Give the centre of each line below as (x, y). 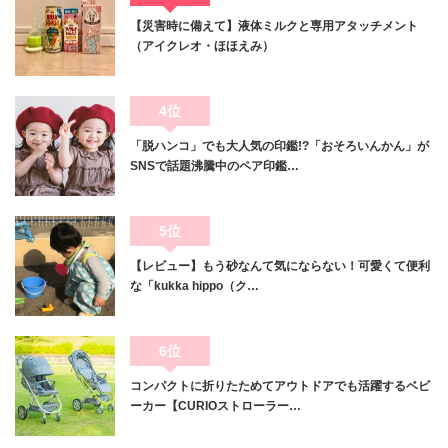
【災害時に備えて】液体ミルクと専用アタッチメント (274, 26)
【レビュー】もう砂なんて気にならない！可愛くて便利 (280, 266)
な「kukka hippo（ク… (194, 286)
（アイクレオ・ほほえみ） (202, 46)
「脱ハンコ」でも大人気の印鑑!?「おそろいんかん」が (279, 146)
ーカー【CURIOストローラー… (215, 406)
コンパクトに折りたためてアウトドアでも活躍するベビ (280, 386)
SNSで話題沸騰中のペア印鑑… (214, 166)
